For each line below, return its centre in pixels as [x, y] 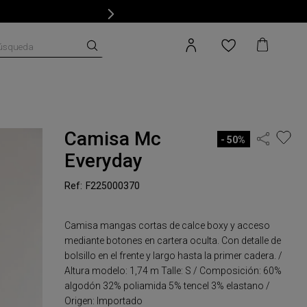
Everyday [104, 161]
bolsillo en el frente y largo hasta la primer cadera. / [174, 256]
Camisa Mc [113, 139]
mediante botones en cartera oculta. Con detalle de [173, 241]
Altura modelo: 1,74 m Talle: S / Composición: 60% [173, 271]
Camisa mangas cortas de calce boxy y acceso [168, 225]
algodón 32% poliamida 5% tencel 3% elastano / [168, 286]
